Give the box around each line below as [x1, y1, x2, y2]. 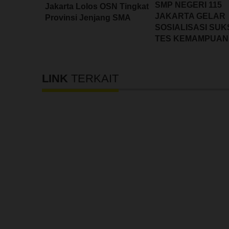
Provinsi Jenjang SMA [45, 13, 131, 22]
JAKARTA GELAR [155, 12, 225, 20]
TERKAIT [71, 72, 119, 85]
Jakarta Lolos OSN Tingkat [45, 2, 149, 11]
